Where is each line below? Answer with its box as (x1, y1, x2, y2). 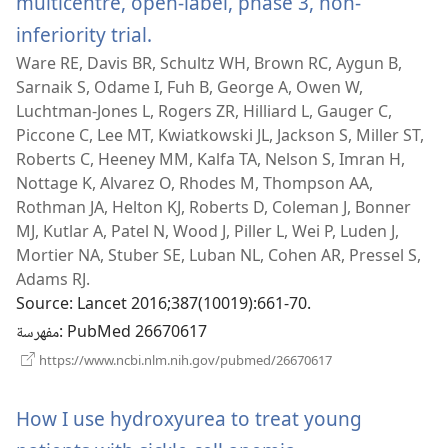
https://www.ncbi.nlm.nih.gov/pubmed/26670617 (36, 351, 332, 370)
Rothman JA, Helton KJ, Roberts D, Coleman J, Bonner (16, 196, 411, 219)
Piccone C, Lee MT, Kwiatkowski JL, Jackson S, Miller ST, (16, 124, 424, 147)
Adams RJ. (16, 268, 90, 291)
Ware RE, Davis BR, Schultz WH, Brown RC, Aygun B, (16, 52, 402, 75)
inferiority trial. (16, 21, 152, 49)
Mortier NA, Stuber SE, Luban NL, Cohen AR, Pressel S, (16, 244, 421, 267)
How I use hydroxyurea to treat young (16, 405, 362, 433)
